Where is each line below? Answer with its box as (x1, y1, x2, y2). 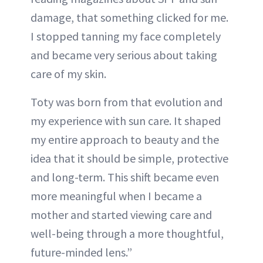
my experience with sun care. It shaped (31, 113, 221, 129)
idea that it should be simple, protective (31, 151, 228, 166)
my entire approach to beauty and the (31, 132, 219, 147)
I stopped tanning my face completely (31, 29, 221, 44)
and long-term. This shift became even (31, 170, 219, 185)
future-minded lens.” (31, 245, 132, 260)
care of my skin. (31, 66, 106, 82)
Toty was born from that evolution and (31, 95, 222, 110)
